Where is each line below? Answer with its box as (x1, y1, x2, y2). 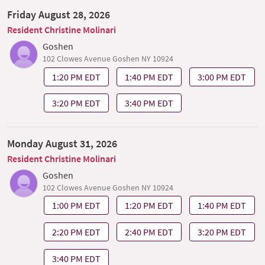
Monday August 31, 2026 (7, 136, 117, 150)
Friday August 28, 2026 (7, 7, 110, 21)
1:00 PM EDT (51, 199, 101, 212)
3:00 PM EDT (198, 70, 247, 83)
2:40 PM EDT (125, 226, 174, 238)
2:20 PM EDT (51, 226, 101, 238)
